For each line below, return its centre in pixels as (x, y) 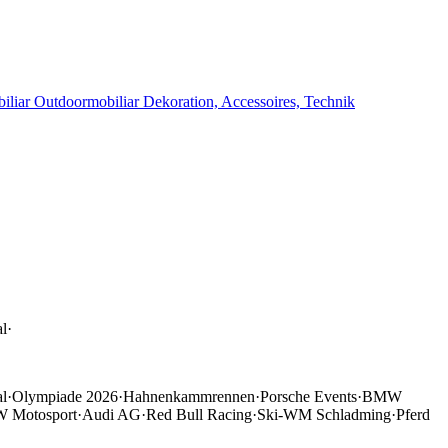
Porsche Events (308, 396)
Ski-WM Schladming (324, 414)
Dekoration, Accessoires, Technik (249, 101)
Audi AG (111, 414)
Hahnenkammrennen (189, 396)
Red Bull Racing (199, 414)
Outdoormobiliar (88, 101)
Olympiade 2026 (65, 396)
